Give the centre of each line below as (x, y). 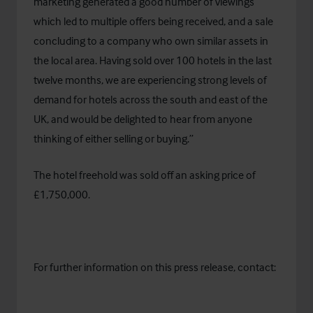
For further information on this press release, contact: (155, 267)
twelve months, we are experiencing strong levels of (150, 80)
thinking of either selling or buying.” (114, 139)
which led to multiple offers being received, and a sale (153, 21)
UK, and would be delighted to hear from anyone (143, 119)
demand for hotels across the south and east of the (151, 100)
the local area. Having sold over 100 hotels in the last (153, 60)
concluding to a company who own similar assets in (151, 41)
